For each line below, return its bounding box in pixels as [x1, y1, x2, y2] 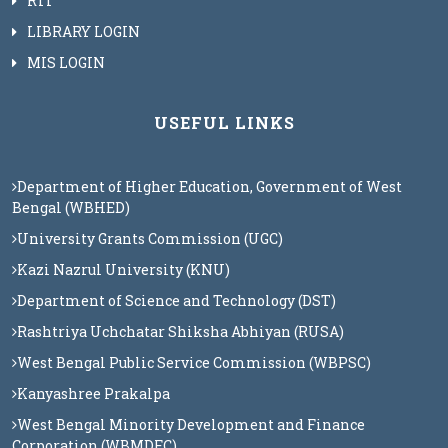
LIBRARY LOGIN [27, 22, 140, 41]
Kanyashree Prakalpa [17, 384, 170, 403]
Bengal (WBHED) [12, 198, 130, 217]
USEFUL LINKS [153, 112, 295, 133]
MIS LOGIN [27, 53, 105, 72]
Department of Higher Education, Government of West [17, 177, 402, 196]
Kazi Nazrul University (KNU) [17, 260, 230, 279]
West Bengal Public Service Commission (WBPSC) [17, 353, 371, 372]
